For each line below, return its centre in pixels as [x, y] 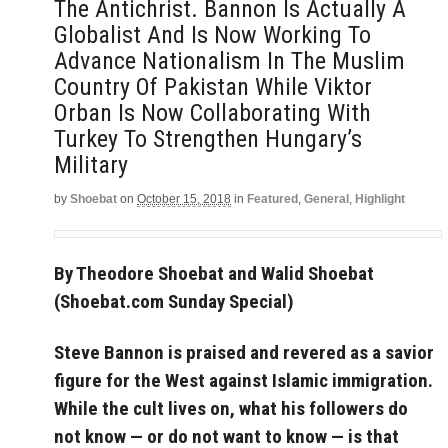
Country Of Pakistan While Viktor [213, 87]
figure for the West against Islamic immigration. [243, 381]
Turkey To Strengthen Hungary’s [208, 139]
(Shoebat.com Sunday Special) [174, 302]
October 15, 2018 [184, 199]
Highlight [380, 199]
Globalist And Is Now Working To [212, 35]
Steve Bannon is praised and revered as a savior [244, 353]
